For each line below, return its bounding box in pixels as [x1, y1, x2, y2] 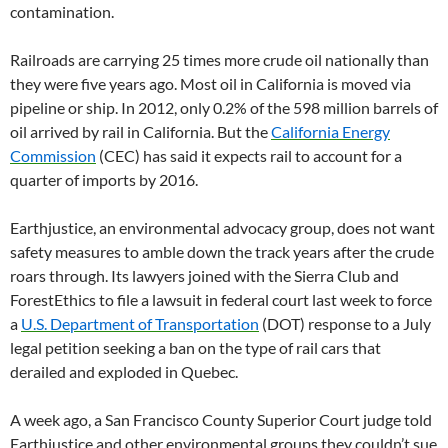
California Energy [271, 121, 390, 141]
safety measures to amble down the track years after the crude [10, 241, 434, 261]
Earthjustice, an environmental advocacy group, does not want [10, 217, 435, 237]
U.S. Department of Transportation [21, 313, 259, 333]
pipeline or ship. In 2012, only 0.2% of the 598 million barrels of [10, 97, 438, 117]
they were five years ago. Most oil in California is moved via [10, 73, 411, 93]
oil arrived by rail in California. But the [10, 121, 271, 141]
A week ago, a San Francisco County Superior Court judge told [10, 409, 432, 429]
